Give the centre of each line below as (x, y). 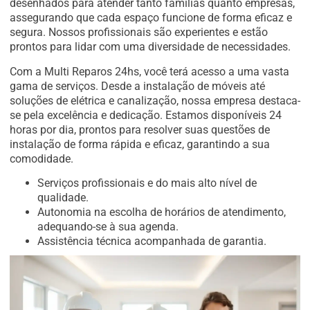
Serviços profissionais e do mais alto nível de (147, 183)
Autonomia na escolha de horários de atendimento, (162, 212)
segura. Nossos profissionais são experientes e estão (139, 33)
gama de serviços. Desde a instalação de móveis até (137, 86)
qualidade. (63, 198)
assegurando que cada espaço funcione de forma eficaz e (151, 18)
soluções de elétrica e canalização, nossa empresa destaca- (155, 100)
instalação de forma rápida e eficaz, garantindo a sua (140, 144)
